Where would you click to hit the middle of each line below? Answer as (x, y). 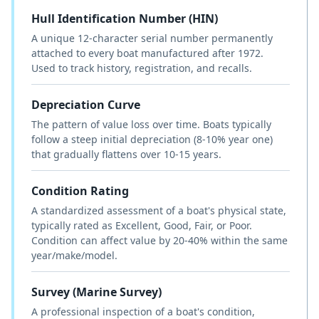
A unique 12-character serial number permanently (152, 38)
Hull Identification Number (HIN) (125, 18)
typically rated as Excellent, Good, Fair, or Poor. (142, 225)
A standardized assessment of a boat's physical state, (159, 210)
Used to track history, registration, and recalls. (142, 68)
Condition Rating (80, 190)
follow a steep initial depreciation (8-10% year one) (152, 139)
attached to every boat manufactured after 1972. (147, 53)
